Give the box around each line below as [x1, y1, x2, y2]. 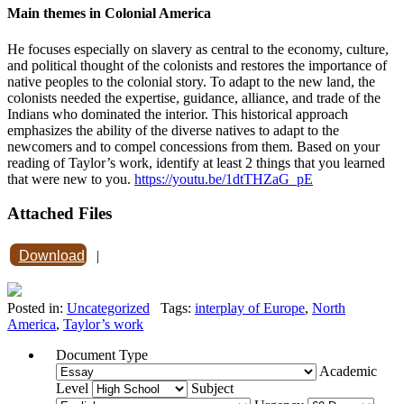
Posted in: [7, 300, 67, 317]
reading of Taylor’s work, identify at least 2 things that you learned [7, 154, 385, 170]
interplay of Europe [195, 300, 305, 317]
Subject [191, 381, 234, 397]
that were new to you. [7, 170, 134, 187]
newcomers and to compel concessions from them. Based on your [7, 138, 380, 154]
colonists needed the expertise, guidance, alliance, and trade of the [7, 89, 381, 106]
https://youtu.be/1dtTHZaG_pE [134, 170, 313, 187]
